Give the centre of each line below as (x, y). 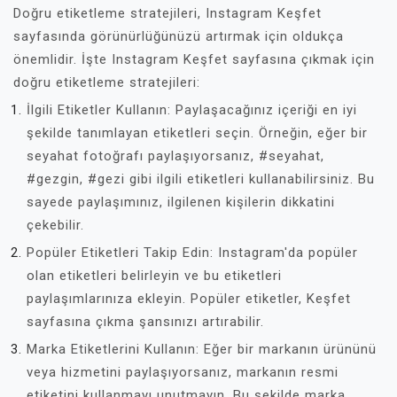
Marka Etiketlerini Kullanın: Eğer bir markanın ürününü (202, 349)
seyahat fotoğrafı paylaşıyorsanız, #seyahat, (175, 156)
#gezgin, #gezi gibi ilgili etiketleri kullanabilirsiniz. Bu (201, 179)
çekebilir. (55, 225)
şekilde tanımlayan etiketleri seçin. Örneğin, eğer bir (197, 132)
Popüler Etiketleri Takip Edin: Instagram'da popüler (192, 252)
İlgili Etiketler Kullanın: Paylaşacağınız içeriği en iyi (192, 109)
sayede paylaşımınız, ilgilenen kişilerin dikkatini (181, 202)
